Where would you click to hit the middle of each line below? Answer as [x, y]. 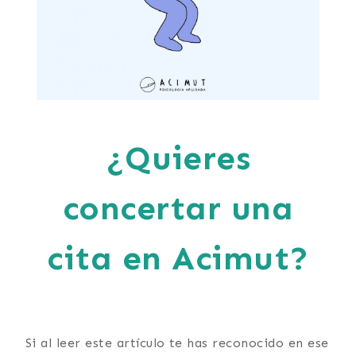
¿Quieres [178, 158]
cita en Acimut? [178, 258]
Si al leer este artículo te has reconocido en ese [177, 342]
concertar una [178, 208]
